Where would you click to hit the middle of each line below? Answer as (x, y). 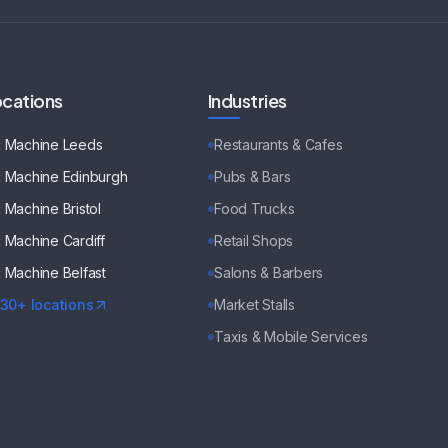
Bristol (82, 208)
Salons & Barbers (269, 272)
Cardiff (84, 240)
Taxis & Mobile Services (291, 336)
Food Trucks (254, 208)
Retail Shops (254, 240)
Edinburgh (95, 176)
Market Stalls (254, 304)
